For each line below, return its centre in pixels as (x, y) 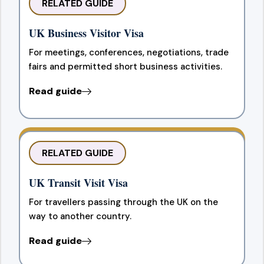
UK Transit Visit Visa (78, 182)
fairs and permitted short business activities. (126, 66)
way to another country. (80, 216)
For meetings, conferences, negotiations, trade (129, 52)
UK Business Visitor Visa (86, 33)
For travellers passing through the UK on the (123, 202)
